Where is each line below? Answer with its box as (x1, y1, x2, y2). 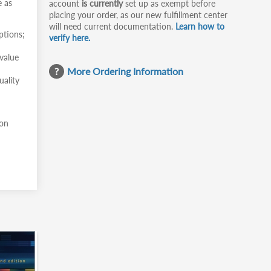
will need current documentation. (49, 21, 175, 31)
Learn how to (175, 21, 224, 31)
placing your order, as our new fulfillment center (49, 10, 227, 20)
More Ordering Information (67, 65, 183, 77)
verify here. (49, 33, 90, 43)
